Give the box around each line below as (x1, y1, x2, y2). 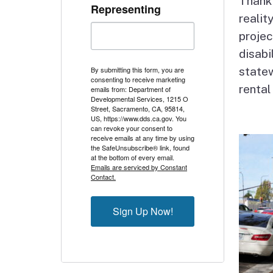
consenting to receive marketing (91, 74, 185, 84)
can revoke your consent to (91, 122, 172, 133)
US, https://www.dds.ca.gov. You (91, 113, 186, 123)
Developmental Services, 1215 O (91, 93, 188, 104)
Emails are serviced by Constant (91, 161, 187, 172)
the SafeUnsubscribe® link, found (91, 142, 190, 152)
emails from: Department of (91, 83, 171, 94)
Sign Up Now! (112, 204, 173, 218)
